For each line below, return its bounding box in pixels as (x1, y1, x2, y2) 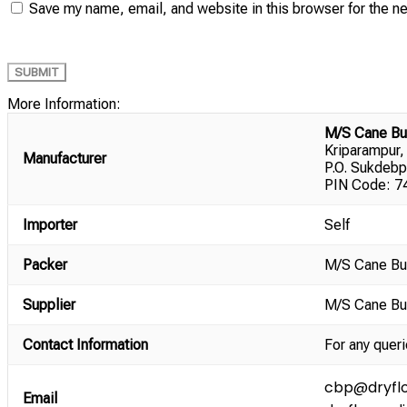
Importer (23, 216, 77, 234)
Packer (23, 256, 67, 274)
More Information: (7, 95, 121, 114)
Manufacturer (23, 150, 106, 168)
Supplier (23, 296, 75, 314)
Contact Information (23, 336, 148, 354)
